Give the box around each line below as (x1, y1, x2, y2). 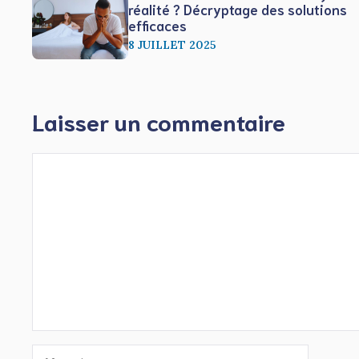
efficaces (128, 16, 187, 34)
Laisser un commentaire (32, 106, 285, 137)
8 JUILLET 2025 (128, 38, 216, 53)
